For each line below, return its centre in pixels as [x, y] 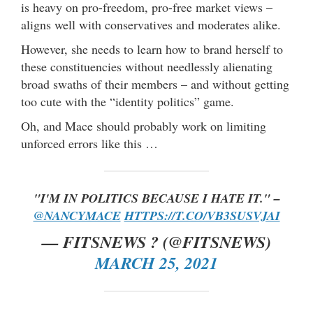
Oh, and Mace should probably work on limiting [144, 126]
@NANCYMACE [77, 216]
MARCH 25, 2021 [156, 263]
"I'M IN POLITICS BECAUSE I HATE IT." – [156, 198]
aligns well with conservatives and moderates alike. [151, 25]
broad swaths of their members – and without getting [155, 84]
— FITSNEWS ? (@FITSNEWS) [156, 242]
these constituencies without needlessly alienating [147, 67]
